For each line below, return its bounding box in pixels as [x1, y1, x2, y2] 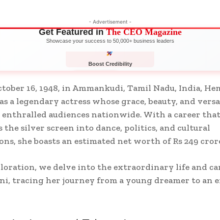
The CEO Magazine [106, 27, 182, 37]
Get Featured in [38, 27, 106, 37]
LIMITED [124, 75, 144, 81]
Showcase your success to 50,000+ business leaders [46, 37, 174, 44]
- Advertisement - [88, 18, 132, 25]
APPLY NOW [80, 75, 111, 81]
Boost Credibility [88, 61, 132, 67]
